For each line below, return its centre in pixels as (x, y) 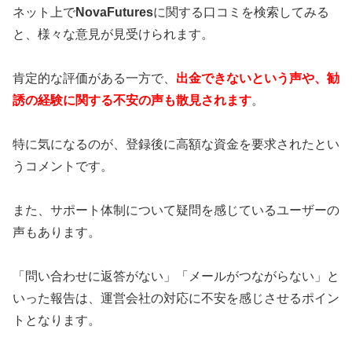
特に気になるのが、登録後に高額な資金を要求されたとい (176, 144)
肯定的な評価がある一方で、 (94, 78)
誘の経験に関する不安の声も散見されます (132, 100)
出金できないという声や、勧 (258, 78)
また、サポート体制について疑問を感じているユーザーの (176, 211)
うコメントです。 (63, 166)
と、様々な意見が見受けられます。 (113, 34)
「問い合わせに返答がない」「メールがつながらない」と (176, 277)
